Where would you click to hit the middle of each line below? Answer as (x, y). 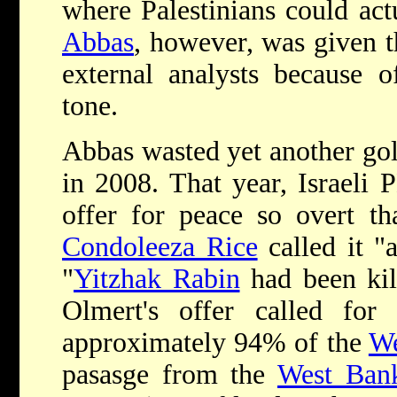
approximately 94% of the (215, 343)
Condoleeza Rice (160, 247)
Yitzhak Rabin (157, 279)
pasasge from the (170, 375)
